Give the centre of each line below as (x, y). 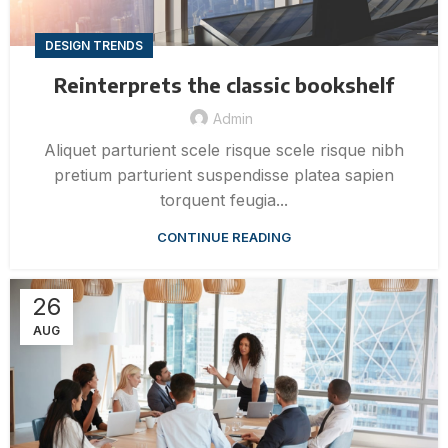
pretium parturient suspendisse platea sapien (224, 175)
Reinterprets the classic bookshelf (224, 85)
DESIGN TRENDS (94, 46)
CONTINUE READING (224, 237)
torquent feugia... (224, 200)
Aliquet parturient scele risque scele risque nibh (224, 150)
